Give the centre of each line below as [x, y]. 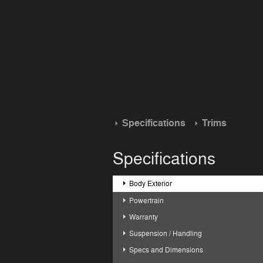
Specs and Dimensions [166, 250]
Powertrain [147, 200]
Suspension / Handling [166, 234]
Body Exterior [151, 184]
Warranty [144, 217]
